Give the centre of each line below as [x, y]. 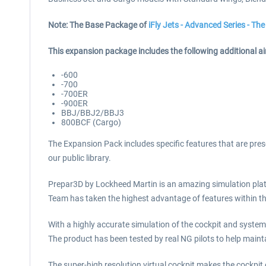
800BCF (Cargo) [91, 122]
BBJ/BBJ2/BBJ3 [93, 113]
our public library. [80, 158]
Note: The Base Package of [98, 25]
